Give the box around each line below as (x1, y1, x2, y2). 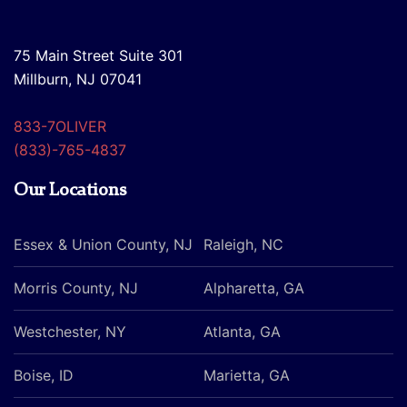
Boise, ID (14, 366, 74, 384)
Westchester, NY (14, 323, 126, 341)
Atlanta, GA (203, 323, 281, 341)
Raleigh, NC (203, 235, 283, 253)
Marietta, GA (203, 366, 290, 384)
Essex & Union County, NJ (14, 235, 193, 253)
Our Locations (14, 182, 126, 200)
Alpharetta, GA (203, 279, 304, 297)
